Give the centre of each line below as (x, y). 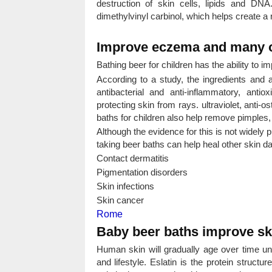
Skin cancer (120, 200)
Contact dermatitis (132, 158)
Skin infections (125, 186)
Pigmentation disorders (142, 172)
